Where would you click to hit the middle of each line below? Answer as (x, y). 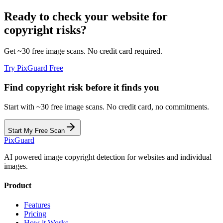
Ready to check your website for (86, 17)
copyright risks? (45, 30)
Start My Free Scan (36, 130)
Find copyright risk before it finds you (82, 88)
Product (18, 186)
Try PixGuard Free (34, 68)
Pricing (35, 214)
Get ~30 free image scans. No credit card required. (83, 51)
